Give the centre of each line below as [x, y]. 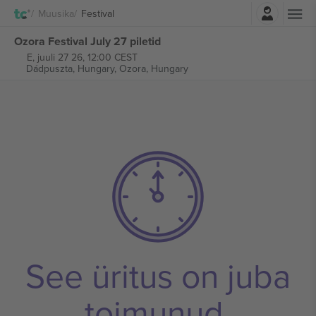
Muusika [56, 13]
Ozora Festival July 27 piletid [87, 41]
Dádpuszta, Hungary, [72, 68]
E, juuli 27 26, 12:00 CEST [82, 57]
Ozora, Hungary [153, 68]
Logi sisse [197, 10]
